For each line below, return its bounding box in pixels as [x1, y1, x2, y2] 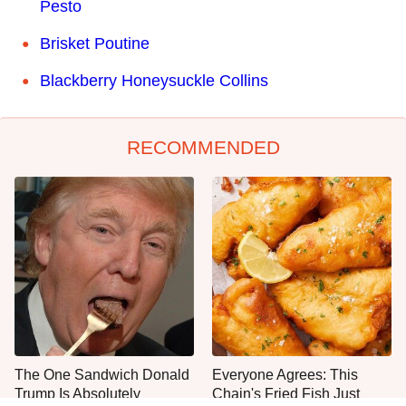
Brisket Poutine [40, 34, 150, 53]
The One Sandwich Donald [14, 366, 189, 382]
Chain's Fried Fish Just [212, 385, 360, 401]
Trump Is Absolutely [14, 385, 140, 401]
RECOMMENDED [126, 136, 280, 158]
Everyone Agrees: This [212, 366, 358, 382]
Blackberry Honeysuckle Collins [40, 71, 268, 90]
